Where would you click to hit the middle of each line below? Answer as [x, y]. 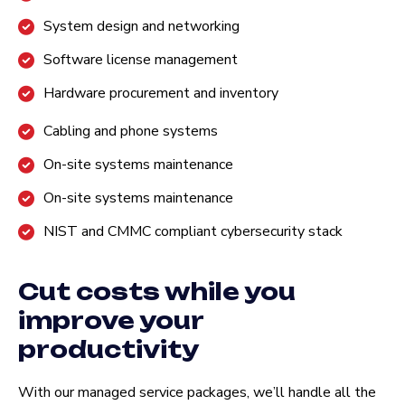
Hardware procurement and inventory [160, 94]
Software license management [140, 60]
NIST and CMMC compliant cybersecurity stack [193, 232]
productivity [108, 350]
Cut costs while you [157, 292]
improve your [111, 321]
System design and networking [141, 27]
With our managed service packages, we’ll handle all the [197, 393]
